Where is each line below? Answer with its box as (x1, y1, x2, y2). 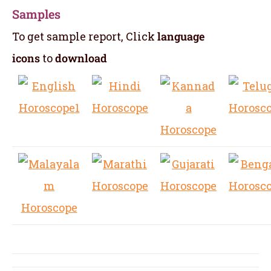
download (55, 50, 107, 65)
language (157, 28, 204, 44)
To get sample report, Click (12, 28, 157, 44)
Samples (12, 5, 60, 22)
